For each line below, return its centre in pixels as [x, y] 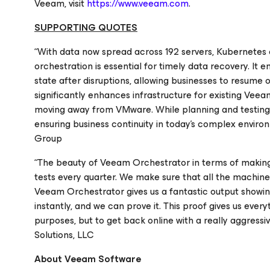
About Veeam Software [88, 259]
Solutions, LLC [64, 235]
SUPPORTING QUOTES [86, 27]
